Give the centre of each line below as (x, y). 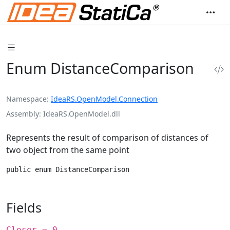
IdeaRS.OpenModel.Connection (104, 99)
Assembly (23, 113)
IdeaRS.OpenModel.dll (82, 113)
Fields (24, 207)
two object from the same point (68, 150)
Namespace (26, 99)
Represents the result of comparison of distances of (107, 137)
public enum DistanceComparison (68, 169)
